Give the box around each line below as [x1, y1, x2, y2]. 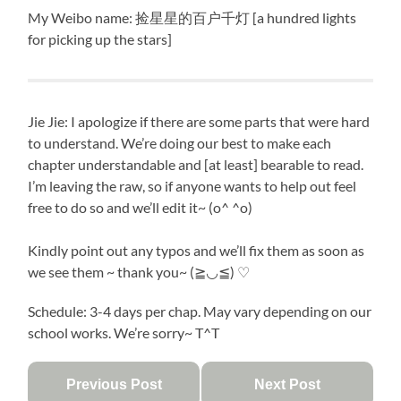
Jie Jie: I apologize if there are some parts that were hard [28, 112, 371, 130]
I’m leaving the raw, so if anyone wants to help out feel [28, 176, 357, 194]
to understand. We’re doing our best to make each [28, 133, 332, 151]
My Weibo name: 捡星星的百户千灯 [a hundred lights [28, 8, 357, 26]
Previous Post [65, 376, 162, 392]
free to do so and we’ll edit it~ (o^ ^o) [28, 198, 253, 216]
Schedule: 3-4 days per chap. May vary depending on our [28, 302, 372, 320]
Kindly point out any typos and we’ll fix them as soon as [28, 241, 365, 259]
